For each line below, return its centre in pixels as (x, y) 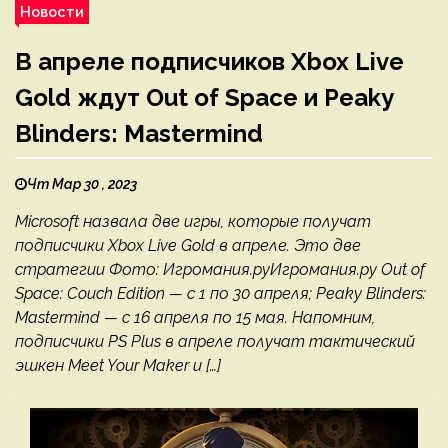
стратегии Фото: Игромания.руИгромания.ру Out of (220, 269)
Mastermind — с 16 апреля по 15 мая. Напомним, (195, 317)
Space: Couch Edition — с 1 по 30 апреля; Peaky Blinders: (220, 293)
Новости (52, 11)
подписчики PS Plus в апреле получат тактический (215, 341)
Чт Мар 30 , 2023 (82, 183)
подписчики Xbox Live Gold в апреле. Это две (188, 245)
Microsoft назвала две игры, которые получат (193, 221)
